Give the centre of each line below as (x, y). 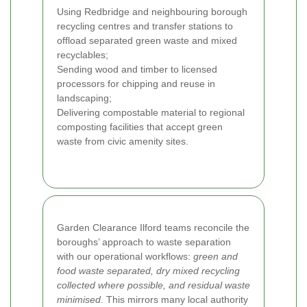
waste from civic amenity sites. (123, 141)
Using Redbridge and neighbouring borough (152, 11)
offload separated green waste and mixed (147, 40)
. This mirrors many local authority (174, 299)
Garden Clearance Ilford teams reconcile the (153, 227)
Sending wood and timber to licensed (137, 69)
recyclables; (83, 54)
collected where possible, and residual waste (153, 285)
